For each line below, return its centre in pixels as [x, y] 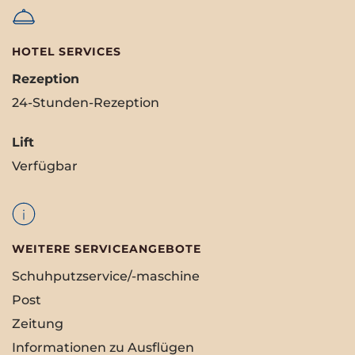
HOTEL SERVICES [67, 51]
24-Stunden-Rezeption [86, 102]
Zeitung [38, 324]
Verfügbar [45, 166]
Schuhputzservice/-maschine [106, 277]
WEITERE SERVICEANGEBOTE [107, 249]
